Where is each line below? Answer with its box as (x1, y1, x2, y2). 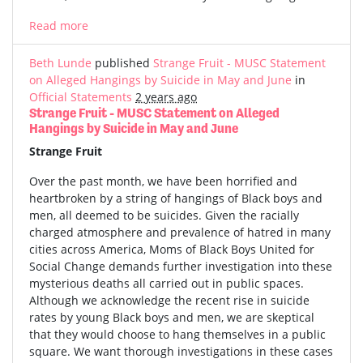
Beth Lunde (29, 55, 92, 71)
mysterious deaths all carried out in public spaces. (29, 275, 304, 292)
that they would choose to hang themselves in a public (29, 327, 326, 343)
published (92, 55, 153, 71)
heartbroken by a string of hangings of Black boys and (29, 190, 322, 207)
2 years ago (135, 89, 197, 105)
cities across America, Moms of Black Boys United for (29, 241, 314, 258)
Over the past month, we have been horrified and (29, 173, 297, 190)
